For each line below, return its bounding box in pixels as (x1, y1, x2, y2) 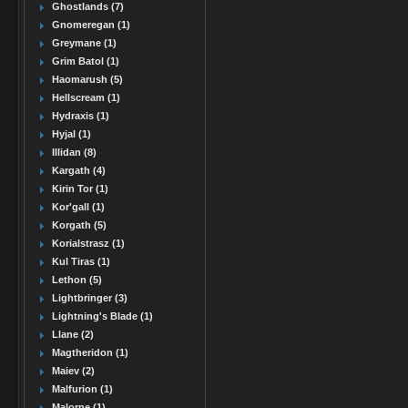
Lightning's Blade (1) (52, 311, 153, 321)
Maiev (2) (52, 365, 95, 376)
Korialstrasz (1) (52, 238, 125, 249)
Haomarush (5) (52, 74, 123, 85)
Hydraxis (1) (52, 110, 109, 121)
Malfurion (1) (52, 383, 113, 394)
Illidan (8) (52, 147, 97, 158)
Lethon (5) (52, 274, 102, 285)
